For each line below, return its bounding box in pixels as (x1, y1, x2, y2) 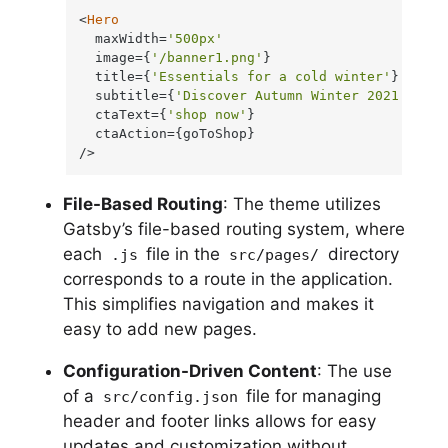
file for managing (241, 386, 382, 407)
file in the (141, 244, 226, 265)
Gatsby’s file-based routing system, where (62, 219, 405, 240)
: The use (316, 361, 392, 382)
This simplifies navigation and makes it (62, 294, 374, 315)
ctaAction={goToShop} (79, 126, 256, 142)
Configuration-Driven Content (62, 361, 317, 382)
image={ (79, 50, 152, 66)
